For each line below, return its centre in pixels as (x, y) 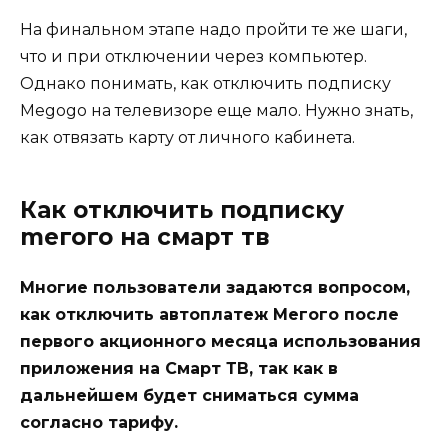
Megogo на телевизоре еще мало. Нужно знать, (216, 111)
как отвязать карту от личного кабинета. (187, 138)
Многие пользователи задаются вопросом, (215, 288)
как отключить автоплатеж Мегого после (209, 315)
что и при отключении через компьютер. (193, 57)
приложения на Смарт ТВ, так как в (179, 369)
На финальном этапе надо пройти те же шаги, (213, 30)
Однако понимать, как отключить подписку (205, 84)
